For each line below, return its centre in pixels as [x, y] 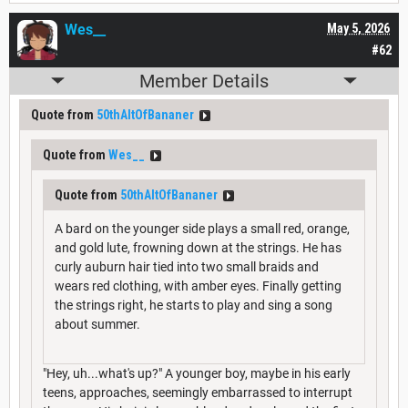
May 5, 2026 [358, 28]
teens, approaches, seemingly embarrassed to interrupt [198, 392]
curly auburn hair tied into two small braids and [187, 266]
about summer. [99, 324]
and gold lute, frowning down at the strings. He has [198, 247]
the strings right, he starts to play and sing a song [194, 305]
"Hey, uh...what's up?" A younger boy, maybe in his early [197, 373]
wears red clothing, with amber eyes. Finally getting [198, 286]
